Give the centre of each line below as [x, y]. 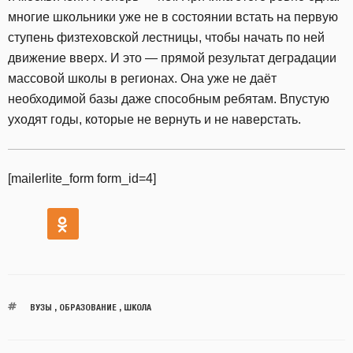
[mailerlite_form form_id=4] [82, 179]
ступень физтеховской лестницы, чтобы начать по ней [166, 38]
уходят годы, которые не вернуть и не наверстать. [154, 120]
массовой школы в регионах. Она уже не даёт [142, 79]
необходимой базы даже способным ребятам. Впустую [169, 99]
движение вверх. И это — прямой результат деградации [172, 58]
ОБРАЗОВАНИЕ [87, 307]
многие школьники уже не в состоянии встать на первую [173, 17]
